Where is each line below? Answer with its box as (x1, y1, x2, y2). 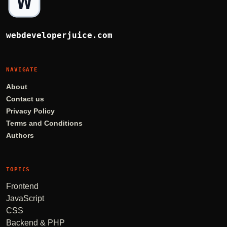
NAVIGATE (6, 66, 39, 73)
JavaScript (6, 194, 44, 203)
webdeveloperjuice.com (6, 30, 112, 41)
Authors (6, 132, 34, 140)
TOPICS (6, 166, 30, 173)
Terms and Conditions (6, 120, 83, 128)
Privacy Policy (6, 107, 55, 116)
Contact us (6, 95, 44, 103)
